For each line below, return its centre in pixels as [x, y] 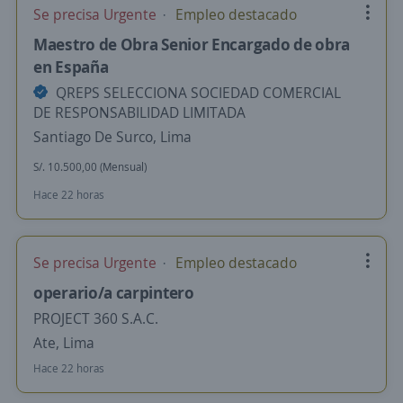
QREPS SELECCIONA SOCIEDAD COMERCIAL [197, 93]
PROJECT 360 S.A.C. [96, 318]
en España [71, 67]
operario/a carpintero [114, 292]
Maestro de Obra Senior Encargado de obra [192, 44]
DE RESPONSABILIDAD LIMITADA [139, 112]
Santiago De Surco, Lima [112, 137]
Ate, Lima [64, 343]
